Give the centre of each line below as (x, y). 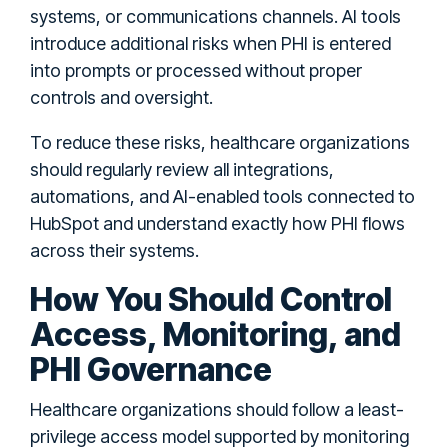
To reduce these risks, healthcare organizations (220, 142)
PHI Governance (151, 369)
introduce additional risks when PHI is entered (210, 43)
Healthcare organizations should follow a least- (217, 409)
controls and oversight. (121, 97)
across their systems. (114, 250)
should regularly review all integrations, (182, 169)
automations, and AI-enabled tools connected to (222, 196)
